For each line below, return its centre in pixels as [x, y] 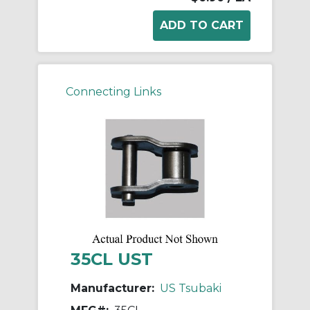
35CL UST [112, 259]
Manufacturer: [112, 288]
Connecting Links [113, 91]
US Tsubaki [191, 288]
